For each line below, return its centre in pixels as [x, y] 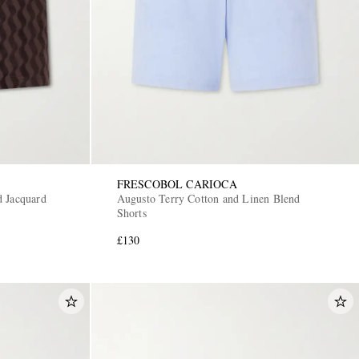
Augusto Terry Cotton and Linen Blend [208, 198]
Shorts [131, 212]
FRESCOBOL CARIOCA [177, 184]
